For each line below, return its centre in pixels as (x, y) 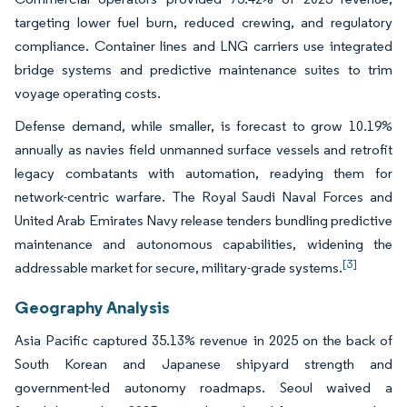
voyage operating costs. (89, 93)
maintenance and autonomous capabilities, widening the (203, 243)
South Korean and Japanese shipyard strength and (203, 363)
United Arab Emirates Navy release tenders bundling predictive (203, 220)
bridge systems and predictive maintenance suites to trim (203, 69)
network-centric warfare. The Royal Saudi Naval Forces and (203, 196)
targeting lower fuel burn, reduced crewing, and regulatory (203, 22)
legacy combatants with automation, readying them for (203, 173)
